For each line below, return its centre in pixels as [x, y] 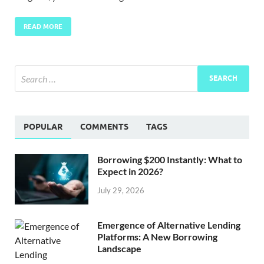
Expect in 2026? [130, 171]
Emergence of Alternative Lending [169, 225]
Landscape [119, 248]
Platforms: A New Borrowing [157, 236]
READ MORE [43, 26]
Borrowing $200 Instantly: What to [170, 159]
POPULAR [43, 126]
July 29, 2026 [121, 190]
